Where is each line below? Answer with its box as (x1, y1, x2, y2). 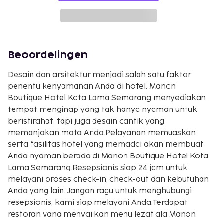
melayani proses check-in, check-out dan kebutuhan (8, 175, 209, 184)
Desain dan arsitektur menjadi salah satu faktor (8, 70, 191, 79)
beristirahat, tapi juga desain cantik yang (8, 117, 164, 126)
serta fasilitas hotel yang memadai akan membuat (8, 140, 203, 149)
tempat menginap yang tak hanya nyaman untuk (8, 105, 197, 114)
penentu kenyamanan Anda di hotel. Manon (8, 82, 176, 91)
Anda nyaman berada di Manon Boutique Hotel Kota (8, 152, 208, 161)
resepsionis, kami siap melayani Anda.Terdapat (8, 198, 187, 207)
